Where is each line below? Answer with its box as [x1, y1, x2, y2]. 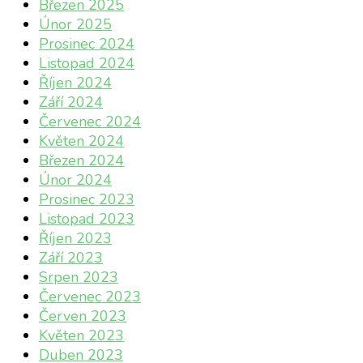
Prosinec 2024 [39, 34, 135, 54]
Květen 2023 [39, 326, 124, 346]
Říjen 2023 [39, 228, 112, 249]
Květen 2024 [39, 131, 124, 152]
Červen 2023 [39, 306, 126, 327]
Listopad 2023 [39, 209, 135, 229]
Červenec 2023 [39, 287, 141, 307]
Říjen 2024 [39, 73, 112, 93]
